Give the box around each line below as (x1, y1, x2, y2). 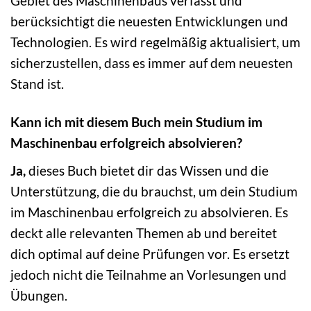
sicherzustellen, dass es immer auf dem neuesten (10, 55, 293, 72)
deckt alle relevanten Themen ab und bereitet (10, 224, 277, 241)
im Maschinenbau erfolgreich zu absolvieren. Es (10, 203, 288, 220)
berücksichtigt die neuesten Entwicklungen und (10, 13, 288, 30)
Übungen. (10, 287, 67, 303)
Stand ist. (10, 76, 64, 92)
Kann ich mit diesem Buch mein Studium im (10, 114, 262, 131)
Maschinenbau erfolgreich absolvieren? (10, 135, 242, 151)
